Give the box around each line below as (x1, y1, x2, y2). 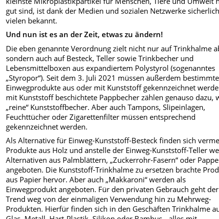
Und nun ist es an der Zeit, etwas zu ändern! (6, 29, 163, 40)
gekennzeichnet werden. (6, 121, 88, 131)
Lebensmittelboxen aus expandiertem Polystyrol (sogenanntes (6, 63, 216, 73)
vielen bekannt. (6, 15, 58, 25)
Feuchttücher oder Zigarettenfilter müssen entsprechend (6, 111, 196, 122)
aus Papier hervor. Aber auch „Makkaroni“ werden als (6, 175, 186, 185)
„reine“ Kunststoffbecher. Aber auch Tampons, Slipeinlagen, (6, 102, 206, 112)
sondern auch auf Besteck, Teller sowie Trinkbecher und (6, 53, 194, 63)
